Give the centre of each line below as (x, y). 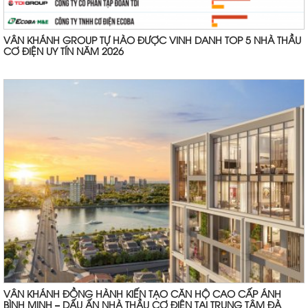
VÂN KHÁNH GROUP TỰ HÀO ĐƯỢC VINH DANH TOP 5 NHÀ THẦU (152, 42)
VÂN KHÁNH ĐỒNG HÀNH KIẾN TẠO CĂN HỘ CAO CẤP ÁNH (142, 295)
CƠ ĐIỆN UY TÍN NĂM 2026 (64, 53)
